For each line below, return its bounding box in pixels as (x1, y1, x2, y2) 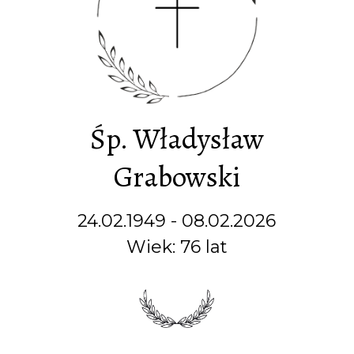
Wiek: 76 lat (126, 236, 228, 258)
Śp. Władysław (89, 119, 264, 159)
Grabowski (113, 156, 240, 197)
